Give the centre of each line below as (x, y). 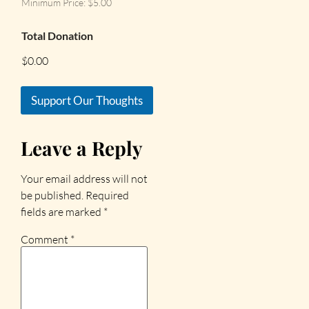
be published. (52, 195)
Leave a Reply (82, 148)
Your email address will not (84, 178)
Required (107, 195)
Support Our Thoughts (87, 100)
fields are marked (62, 211)
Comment (46, 240)
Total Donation (57, 35)
